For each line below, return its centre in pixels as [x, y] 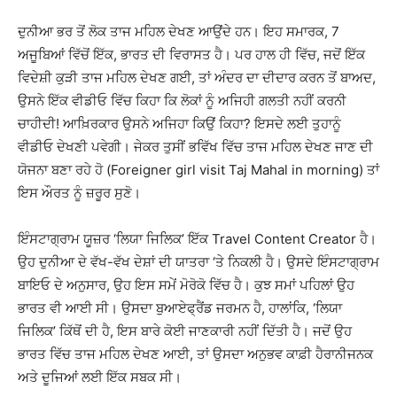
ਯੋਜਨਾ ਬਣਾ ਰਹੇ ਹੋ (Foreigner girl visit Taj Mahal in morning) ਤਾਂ [198, 170]
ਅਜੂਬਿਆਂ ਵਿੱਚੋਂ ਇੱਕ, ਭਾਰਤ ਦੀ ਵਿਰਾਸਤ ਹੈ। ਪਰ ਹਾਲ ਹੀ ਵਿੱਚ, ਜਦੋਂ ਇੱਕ [191, 54]
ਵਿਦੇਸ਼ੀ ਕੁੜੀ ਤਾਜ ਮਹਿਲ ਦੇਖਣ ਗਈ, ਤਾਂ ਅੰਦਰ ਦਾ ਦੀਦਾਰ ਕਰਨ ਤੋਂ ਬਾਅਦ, [197, 78]
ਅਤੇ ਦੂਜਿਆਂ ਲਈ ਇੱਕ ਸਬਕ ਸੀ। [100, 377]
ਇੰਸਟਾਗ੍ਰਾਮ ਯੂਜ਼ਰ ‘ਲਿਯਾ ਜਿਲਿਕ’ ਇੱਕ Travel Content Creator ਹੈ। [197, 239]
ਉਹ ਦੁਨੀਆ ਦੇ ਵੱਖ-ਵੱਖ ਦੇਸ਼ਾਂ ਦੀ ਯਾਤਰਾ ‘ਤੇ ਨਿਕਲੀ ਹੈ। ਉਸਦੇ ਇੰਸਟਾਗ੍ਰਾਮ [198, 262]
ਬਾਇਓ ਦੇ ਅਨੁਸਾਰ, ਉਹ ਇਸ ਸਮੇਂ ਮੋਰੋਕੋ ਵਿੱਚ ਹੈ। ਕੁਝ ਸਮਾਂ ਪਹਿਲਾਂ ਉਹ [186, 285]
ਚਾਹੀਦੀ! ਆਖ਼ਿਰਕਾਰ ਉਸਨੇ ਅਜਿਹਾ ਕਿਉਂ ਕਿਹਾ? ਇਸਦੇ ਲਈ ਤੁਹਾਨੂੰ [179, 124]
